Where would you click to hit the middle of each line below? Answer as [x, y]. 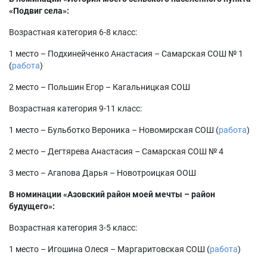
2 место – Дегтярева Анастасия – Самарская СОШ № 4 [116, 151]
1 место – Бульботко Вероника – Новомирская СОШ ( [114, 130]
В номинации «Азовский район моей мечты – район [112, 194]
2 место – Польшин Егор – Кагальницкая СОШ [100, 87]
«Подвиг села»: [39, 11]
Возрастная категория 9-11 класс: [75, 108]
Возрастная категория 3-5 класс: [73, 228]
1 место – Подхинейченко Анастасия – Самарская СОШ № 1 [126, 54]
